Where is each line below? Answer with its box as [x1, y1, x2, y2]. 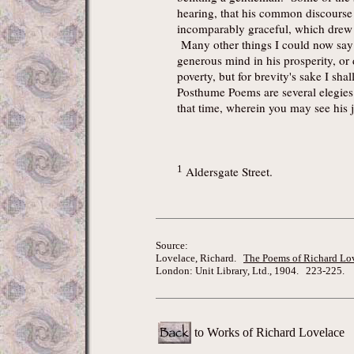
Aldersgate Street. [183, 163, 273, 179]
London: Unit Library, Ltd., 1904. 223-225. [156, 265, 345, 277]
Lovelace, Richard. [156, 252, 243, 264]
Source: [156, 239, 188, 251]
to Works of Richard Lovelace [194, 326, 345, 339]
